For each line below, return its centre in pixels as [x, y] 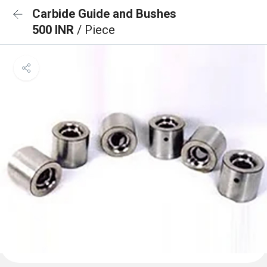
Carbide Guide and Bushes [104, 14]
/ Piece [96, 30]
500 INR [55, 30]
